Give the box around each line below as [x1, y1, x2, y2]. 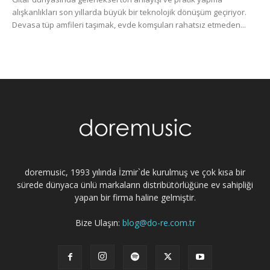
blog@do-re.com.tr [122, 216, 195, 228]
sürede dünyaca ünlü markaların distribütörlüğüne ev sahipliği [17, 178, 253, 190]
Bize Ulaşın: [75, 216, 122, 228]
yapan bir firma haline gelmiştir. [74, 191, 196, 203]
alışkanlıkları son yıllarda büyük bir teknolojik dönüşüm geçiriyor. [12, 6, 246, 17]
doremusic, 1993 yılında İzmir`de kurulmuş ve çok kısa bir [25, 166, 245, 178]
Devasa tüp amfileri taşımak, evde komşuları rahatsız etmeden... [12, 19, 246, 30]
